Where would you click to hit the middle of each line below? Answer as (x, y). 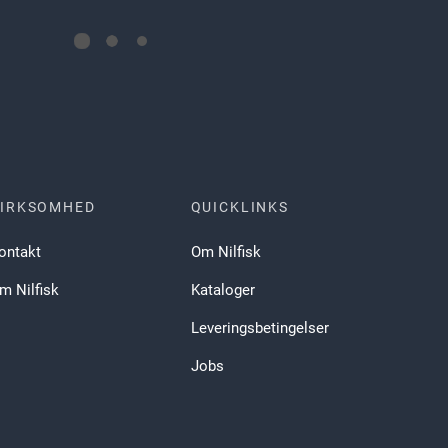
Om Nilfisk (225, 252)
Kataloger (222, 290)
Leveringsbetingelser (259, 328)
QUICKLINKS (239, 206)
